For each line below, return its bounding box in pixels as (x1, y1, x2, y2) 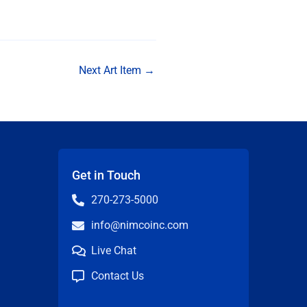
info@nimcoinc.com (90, 219, 188, 232)
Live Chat (90, 244, 136, 258)
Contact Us (90, 269, 144, 283)
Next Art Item (78, 64, 144, 77)
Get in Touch (72, 168, 140, 183)
